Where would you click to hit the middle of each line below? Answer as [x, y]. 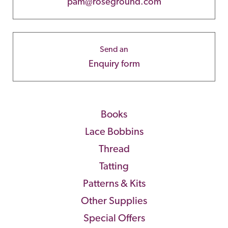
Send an [114, 49]
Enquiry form [114, 63]
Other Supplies [114, 200]
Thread [114, 148]
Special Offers [114, 218]
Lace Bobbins [114, 131]
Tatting [114, 166]
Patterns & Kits [114, 183]
